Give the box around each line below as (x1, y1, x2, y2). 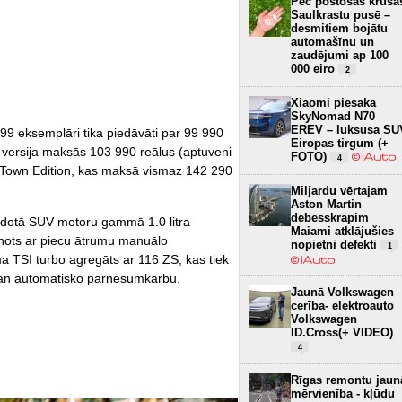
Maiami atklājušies (291, 223, 394, 238)
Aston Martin (291, 197, 362, 211)
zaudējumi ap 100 (291, 48, 389, 62)
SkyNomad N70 (291, 109, 375, 123)
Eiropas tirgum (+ (291, 135, 389, 150)
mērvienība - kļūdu (291, 386, 395, 400)
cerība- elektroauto (291, 298, 394, 312)
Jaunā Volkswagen (291, 284, 394, 299)
